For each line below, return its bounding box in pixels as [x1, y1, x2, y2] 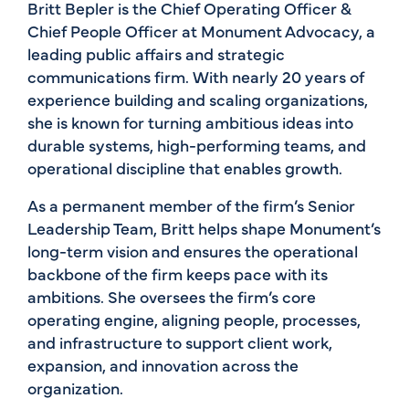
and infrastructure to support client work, [27, 330, 332, 353]
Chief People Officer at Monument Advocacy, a [27, 18, 375, 42]
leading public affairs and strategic [27, 41, 285, 65]
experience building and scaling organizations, [27, 87, 368, 110]
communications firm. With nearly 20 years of [27, 64, 364, 88]
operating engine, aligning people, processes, [27, 307, 361, 330]
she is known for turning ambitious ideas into [27, 110, 353, 133]
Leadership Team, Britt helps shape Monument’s [27, 215, 381, 239]
